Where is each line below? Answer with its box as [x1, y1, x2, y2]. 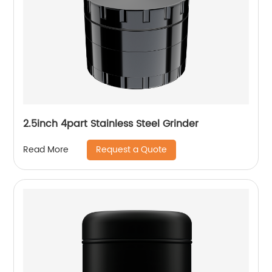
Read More [23, 143, 69, 157]
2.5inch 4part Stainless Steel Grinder [23, 115, 199, 132]
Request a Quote [96, 142, 168, 157]
